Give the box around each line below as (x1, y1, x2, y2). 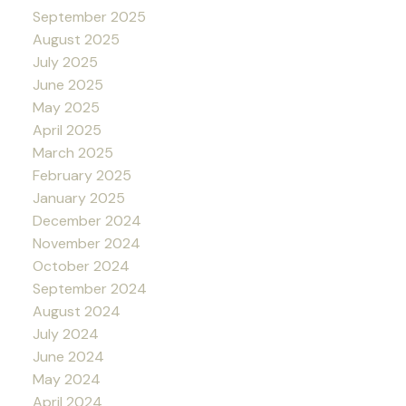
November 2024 (32, 234, 140, 254)
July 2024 (32, 324, 99, 344)
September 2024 (32, 279, 147, 299)
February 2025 (32, 166, 131, 186)
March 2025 (32, 143, 113, 163)
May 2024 (32, 370, 101, 390)
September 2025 (32, 7, 146, 27)
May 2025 (32, 98, 100, 118)
